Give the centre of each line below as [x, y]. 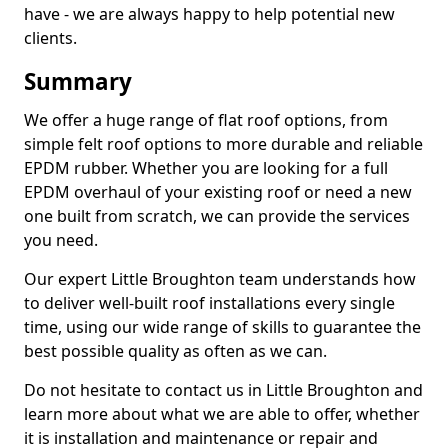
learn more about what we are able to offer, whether [222, 414]
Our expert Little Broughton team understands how [220, 279]
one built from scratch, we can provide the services [217, 216]
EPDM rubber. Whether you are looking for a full [206, 168]
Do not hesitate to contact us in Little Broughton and [223, 390]
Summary [78, 81]
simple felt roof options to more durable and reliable [223, 144]
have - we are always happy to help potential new [209, 14]
